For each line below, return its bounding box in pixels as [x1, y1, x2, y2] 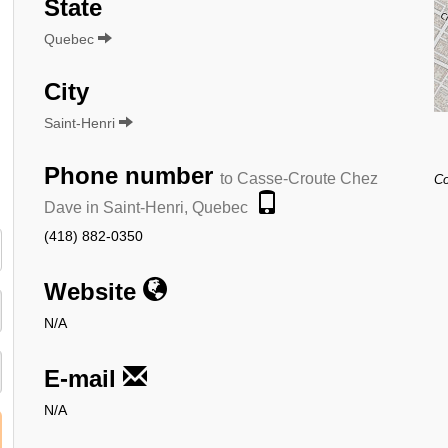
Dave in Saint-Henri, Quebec [44, 198, 248, 216]
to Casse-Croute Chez [220, 169, 378, 187]
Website [44, 277, 143, 305]
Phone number [44, 161, 220, 189]
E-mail [44, 364, 123, 392]
